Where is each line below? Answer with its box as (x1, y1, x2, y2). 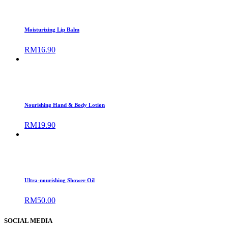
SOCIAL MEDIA (4, 216, 52, 224)
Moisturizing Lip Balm (24, 26, 79, 33)
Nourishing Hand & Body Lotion (24, 102, 105, 108)
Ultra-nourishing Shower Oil (24, 177, 95, 184)
